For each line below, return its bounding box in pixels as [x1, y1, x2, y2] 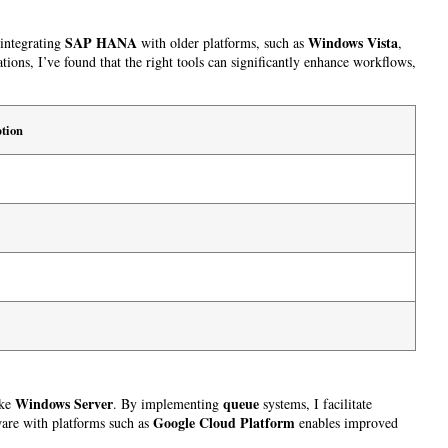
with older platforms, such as [137, 33, 308, 53]
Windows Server [15, 392, 113, 414]
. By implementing [113, 393, 223, 413]
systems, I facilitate [259, 393, 372, 413]
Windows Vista [308, 32, 398, 54]
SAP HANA [65, 32, 137, 54]
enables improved [295, 412, 398, 432]
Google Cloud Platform [153, 411, 295, 433]
